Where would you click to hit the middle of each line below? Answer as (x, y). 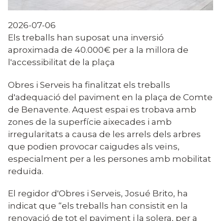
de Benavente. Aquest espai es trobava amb (102, 109)
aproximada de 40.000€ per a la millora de (98, 50)
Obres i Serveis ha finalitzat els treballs (89, 84)
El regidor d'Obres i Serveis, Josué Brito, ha (98, 193)
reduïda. (26, 171)
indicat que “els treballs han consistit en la (98, 206)
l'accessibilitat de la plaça (61, 62)
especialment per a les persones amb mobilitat (110, 158)
